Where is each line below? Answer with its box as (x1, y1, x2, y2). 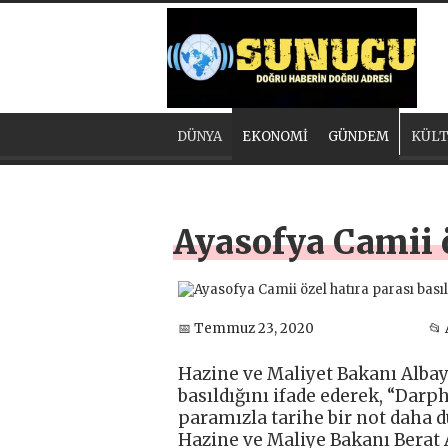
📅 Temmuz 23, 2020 (178, 319, 314, 337)
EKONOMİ (242, 128, 308, 146)
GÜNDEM (328, 128, 389, 146)
